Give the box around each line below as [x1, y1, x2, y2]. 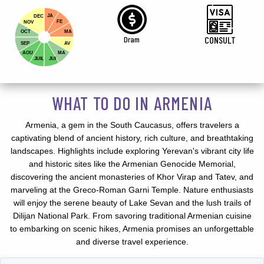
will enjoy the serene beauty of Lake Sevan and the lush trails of [13, 198, 251, 208]
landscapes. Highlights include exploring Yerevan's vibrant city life [10, 146, 254, 156]
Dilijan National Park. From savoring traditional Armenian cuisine [12, 211, 252, 221]
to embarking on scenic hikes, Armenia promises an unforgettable [10, 224, 254, 234]
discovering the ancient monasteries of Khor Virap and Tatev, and [11, 172, 253, 182]
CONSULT [204, 34, 236, 46]
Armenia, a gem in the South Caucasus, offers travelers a [25, 120, 239, 130]
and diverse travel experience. [75, 237, 189, 247]
